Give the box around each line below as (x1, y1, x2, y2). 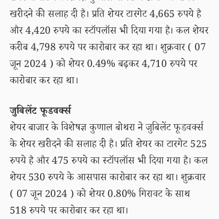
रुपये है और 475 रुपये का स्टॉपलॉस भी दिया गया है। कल (10, 154, 208, 170)
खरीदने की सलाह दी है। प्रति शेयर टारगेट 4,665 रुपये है (10, 8, 201, 23)
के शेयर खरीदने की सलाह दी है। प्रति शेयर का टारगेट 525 (10, 138, 207, 153)
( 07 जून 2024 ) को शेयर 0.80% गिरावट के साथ (10, 188, 191, 203)
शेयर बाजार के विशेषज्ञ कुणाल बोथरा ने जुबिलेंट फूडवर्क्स (10, 121, 204, 137)
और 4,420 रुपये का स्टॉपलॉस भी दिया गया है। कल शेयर (10, 24, 209, 40)
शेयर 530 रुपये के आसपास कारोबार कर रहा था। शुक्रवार (10, 171, 206, 187)
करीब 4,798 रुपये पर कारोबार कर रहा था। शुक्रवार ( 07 (10, 41, 206, 57)
